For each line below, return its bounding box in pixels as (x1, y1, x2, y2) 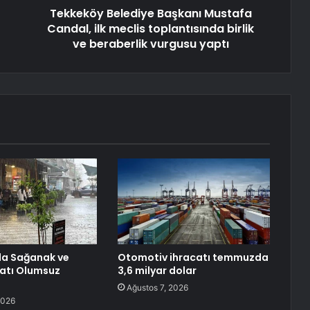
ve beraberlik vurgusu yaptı (72, 35, 229, 52)
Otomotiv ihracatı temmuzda (117, 250, 268, 264)
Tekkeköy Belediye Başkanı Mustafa (49, 5, 252, 21)
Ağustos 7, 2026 (126, 282, 188, 293)
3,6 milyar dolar (117, 263, 197, 277)
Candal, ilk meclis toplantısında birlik (47, 20, 254, 37)
